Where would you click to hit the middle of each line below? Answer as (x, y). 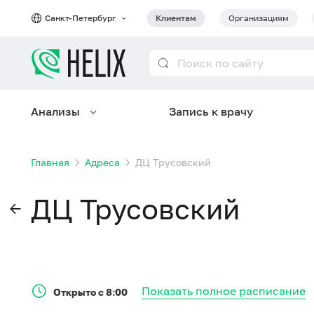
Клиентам (176, 18)
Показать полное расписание (224, 291)
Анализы (55, 111)
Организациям (259, 18)
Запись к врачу (211, 111)
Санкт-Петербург (82, 18)
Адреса (102, 162)
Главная (50, 162)
